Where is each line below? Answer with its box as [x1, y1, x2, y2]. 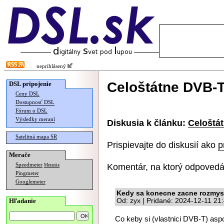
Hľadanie [9, 197, 36, 204]
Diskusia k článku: [107, 117, 185, 128]
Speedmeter [15, 162, 42, 167]
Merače [9, 151, 30, 158]
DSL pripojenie [9, 80, 51, 87]
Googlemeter [15, 179, 45, 184]
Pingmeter [15, 170, 39, 176]
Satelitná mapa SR [15, 134, 57, 139]
